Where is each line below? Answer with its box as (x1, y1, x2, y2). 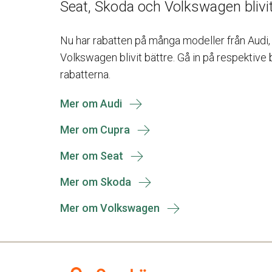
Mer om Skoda (60, 175, 131, 188)
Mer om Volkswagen (60, 202, 160, 214)
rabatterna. (60, 68, 110, 81)
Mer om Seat (60, 149, 123, 162)
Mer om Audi (60, 97, 122, 110)
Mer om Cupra (60, 123, 130, 136)
